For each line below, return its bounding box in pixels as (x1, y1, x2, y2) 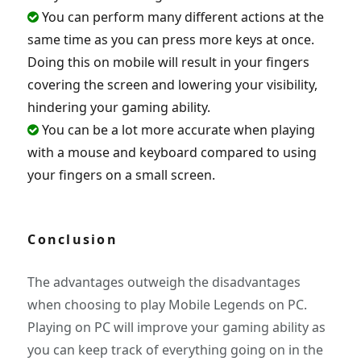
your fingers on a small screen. (27, 166, 216, 185)
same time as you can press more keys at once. (27, 31, 315, 49)
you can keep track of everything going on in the (27, 341, 324, 359)
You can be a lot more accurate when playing (39, 121, 316, 139)
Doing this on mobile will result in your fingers (27, 53, 310, 72)
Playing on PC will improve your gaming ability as (27, 318, 326, 337)
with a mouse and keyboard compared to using (27, 143, 317, 162)
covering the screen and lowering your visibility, (27, 76, 318, 94)
